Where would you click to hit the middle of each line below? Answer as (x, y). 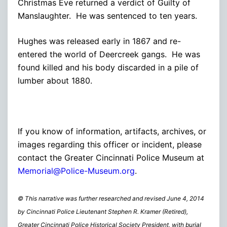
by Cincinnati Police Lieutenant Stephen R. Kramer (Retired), (103, 211)
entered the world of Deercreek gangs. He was (109, 54)
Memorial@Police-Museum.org (76, 171)
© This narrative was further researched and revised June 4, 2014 (111, 198)
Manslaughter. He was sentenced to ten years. (107, 15)
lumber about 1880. (55, 80)
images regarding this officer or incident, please (110, 144)
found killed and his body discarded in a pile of (108, 67)
